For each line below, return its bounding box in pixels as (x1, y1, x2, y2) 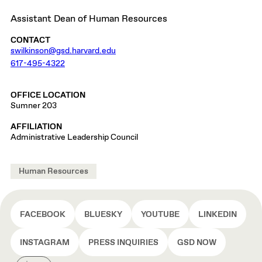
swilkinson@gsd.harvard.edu (11, 46, 116, 56)
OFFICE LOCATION (11, 90, 85, 101)
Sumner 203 (11, 101, 57, 111)
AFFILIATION (11, 122, 62, 132)
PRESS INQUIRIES (88, 237, 158, 248)
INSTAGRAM (20, 237, 70, 248)
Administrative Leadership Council (11, 132, 138, 143)
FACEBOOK (20, 209, 65, 220)
